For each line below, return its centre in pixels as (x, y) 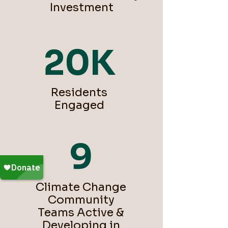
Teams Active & (81, 212)
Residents (79, 92)
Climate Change (81, 187)
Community (81, 200)
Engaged (79, 105)
